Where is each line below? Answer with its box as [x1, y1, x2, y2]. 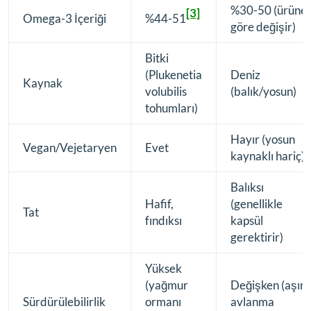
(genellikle [230, 196, 283, 212]
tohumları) [145, 101, 198, 116]
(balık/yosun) [230, 84, 296, 99]
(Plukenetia [145, 67, 202, 83]
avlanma [230, 294, 274, 310]
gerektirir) [230, 230, 283, 245]
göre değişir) [230, 19, 296, 35]
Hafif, [145, 196, 174, 212]
